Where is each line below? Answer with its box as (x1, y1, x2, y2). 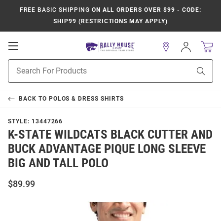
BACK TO (18, 95, 49, 102)
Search (8, 71, 29, 78)
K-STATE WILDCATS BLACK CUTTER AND (8, 127, 213, 142)
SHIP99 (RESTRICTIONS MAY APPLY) (53, 18, 168, 25)
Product (8, 60, 33, 68)
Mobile (18, 50, 47, 60)
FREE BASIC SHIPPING (20, 6, 90, 13)
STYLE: (8, 118, 32, 125)
